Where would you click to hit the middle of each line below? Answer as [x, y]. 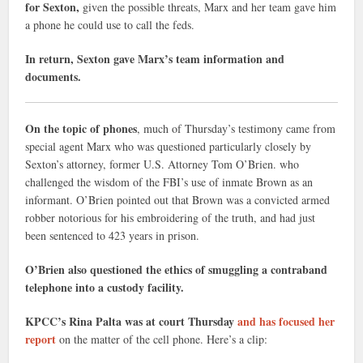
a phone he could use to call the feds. [110, 24]
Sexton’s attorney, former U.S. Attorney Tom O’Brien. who [162, 164]
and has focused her [286, 321]
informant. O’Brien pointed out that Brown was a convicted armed [178, 199]
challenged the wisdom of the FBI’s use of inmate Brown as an [169, 181]
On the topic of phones [81, 128]
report [41, 339]
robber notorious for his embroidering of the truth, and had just [171, 217]
